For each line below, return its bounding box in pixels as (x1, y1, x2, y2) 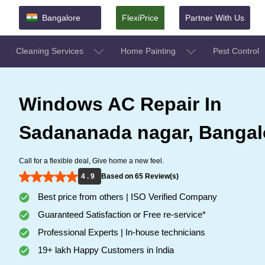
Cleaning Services (16, 46, 86, 56)
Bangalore (42, 12, 80, 22)
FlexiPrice (122, 12, 159, 22)
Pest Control (213, 46, 261, 56)
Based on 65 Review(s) (101, 172, 179, 180)
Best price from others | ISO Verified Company (35, 191, 217, 202)
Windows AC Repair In (19, 93, 222, 115)
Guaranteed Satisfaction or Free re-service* (35, 209, 206, 219)
